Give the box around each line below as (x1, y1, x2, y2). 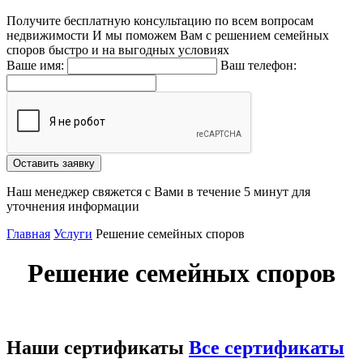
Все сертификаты (189, 336, 344, 358)
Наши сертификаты (6, 336, 189, 358)
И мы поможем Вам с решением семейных (89, 28, 329, 42)
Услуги (53, 227, 92, 241)
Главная (6, 227, 50, 241)
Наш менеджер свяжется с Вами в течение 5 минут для (6, 185, 310, 199)
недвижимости (6, 28, 89, 42)
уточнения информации (6, 199, 139, 213)
